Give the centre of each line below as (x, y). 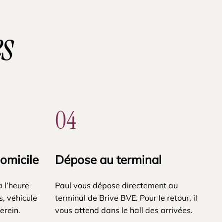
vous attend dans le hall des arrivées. (124, 210)
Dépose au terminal (109, 159)
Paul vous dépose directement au (117, 185)
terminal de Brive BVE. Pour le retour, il (126, 197)
